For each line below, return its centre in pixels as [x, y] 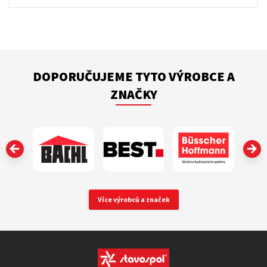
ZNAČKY [133, 94]
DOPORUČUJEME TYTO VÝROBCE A [133, 76]
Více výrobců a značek [133, 199]
